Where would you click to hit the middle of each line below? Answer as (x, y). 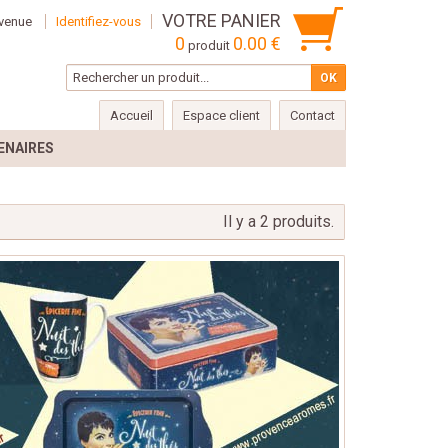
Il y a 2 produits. (279, 221)
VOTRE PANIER (221, 20)
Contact (312, 115)
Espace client (221, 115)
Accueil (131, 115)
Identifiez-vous (98, 21)
